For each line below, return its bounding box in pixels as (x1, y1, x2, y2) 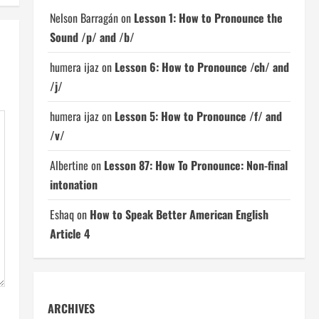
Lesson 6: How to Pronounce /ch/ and (114, 58, 289, 75)
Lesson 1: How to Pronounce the (133, 9, 283, 26)
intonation (49, 176, 98, 193)
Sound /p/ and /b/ (49, 28, 135, 46)
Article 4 (49, 225, 90, 242)
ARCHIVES (47, 300, 95, 317)
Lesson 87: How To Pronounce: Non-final (103, 157, 288, 174)
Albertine (49, 157, 88, 174)
